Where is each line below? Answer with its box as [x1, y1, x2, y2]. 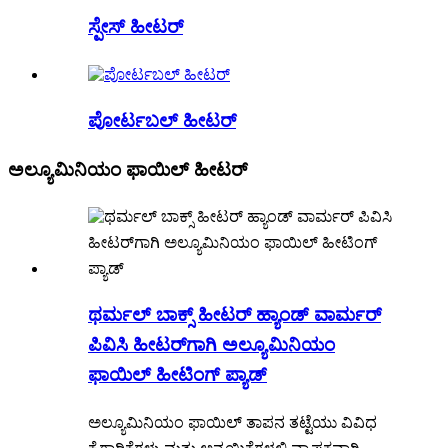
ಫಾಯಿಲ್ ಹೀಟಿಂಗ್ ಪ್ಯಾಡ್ [88, 363, 267, 385]
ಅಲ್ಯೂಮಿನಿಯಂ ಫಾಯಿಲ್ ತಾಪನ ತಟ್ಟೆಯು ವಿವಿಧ [88, 413, 377, 431]
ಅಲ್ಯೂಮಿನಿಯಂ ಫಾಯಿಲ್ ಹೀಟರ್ [8, 158, 247, 180]
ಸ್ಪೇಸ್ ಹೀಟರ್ [88, 16, 183, 38]
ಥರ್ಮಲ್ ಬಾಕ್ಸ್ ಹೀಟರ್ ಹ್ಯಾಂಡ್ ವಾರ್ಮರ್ [88, 303, 381, 325]
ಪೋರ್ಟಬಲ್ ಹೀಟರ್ [88, 109, 236, 131]
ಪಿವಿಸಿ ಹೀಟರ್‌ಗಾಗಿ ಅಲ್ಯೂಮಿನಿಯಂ [88, 333, 335, 355]
